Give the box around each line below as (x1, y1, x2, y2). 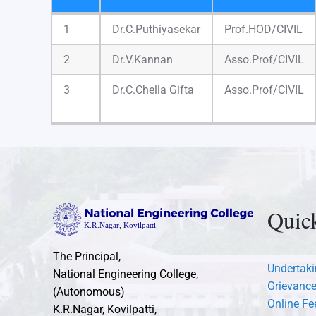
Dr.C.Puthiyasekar (112, 22, 200, 36)
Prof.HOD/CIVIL (224, 22, 303, 36)
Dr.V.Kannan (112, 52, 173, 66)
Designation (224, 16, 284, 30)
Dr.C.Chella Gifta (112, 83, 194, 97)
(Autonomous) (53, 285, 125, 299)
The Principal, (53, 250, 121, 264)
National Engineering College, (53, 267, 198, 281)
